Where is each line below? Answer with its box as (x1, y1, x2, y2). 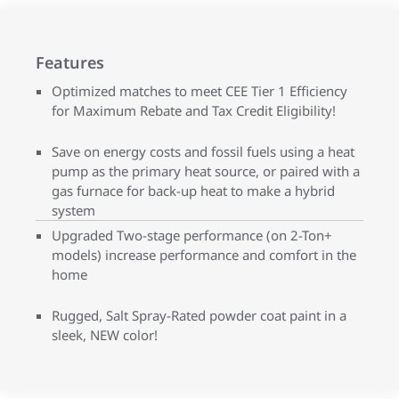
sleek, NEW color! (52, 326, 158, 344)
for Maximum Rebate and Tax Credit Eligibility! (52, 102, 336, 119)
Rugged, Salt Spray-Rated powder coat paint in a (52, 306, 346, 324)
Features (36, 52, 104, 73)
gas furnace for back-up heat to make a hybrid (52, 182, 335, 199)
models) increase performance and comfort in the (52, 246, 356, 264)
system (52, 201, 95, 219)
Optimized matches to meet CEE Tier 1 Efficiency (52, 82, 347, 100)
